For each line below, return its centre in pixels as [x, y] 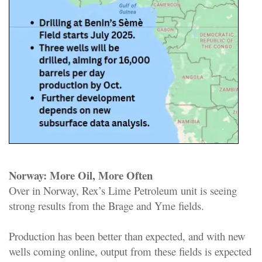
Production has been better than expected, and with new [127, 236]
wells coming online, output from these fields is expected [130, 251]
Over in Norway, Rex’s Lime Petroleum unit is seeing [123, 190]
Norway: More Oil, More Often [81, 175]
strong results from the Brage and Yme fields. [106, 205]
